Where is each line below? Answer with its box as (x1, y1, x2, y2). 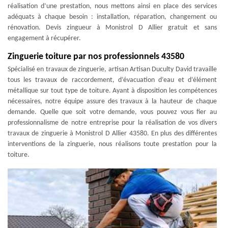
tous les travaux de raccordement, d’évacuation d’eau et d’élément (8, 76, 217, 84)
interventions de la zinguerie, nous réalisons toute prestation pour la (8, 140, 217, 148)
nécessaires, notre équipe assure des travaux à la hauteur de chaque (8, 97, 217, 105)
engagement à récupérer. (8, 34, 81, 42)
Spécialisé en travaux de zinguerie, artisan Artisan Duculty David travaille (8, 65, 217, 73)
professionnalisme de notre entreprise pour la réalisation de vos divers (8, 119, 217, 127)
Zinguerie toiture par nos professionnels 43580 (8, 51, 184, 62)
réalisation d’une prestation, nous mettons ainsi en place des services (8, 2, 217, 10)
